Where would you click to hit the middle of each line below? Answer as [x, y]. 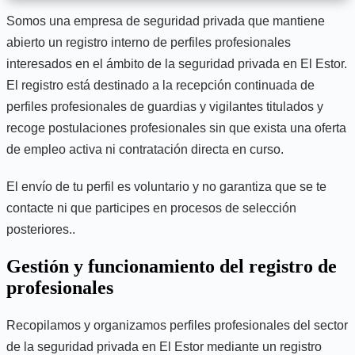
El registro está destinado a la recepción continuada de [160, 85]
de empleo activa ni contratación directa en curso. [145, 149]
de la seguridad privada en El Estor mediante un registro [164, 346]
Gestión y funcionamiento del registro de [172, 266]
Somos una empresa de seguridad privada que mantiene [166, 21]
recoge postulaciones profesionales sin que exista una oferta [176, 128]
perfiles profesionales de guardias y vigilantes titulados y [165, 107]
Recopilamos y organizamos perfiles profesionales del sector [177, 325]
